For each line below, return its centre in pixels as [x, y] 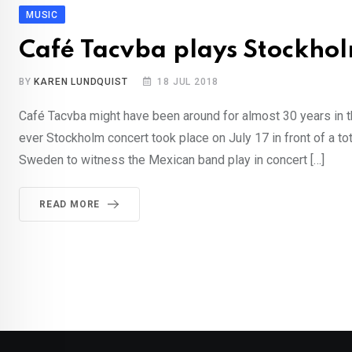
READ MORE [70, 204]
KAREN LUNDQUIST [81, 81]
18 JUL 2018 [188, 81]
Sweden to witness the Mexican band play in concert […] [172, 159]
